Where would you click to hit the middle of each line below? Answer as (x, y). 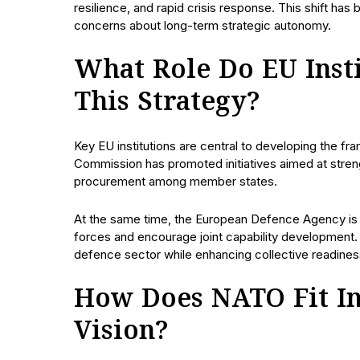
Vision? (121, 331)
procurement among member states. (176, 181)
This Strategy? (167, 102)
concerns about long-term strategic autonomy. (202, 25)
